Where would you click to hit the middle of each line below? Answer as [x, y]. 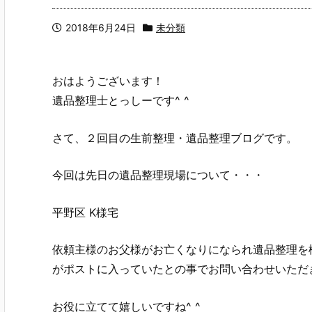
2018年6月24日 [101, 28]
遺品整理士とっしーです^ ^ [121, 100]
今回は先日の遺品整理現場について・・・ [158, 175]
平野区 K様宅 [85, 212]
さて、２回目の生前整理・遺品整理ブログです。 [175, 138]
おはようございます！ [108, 81]
